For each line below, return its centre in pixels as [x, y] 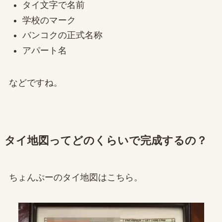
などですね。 [35, 83]
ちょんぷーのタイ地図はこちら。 [76, 177]
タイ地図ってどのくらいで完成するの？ [106, 140]
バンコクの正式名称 [62, 35]
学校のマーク [49, 20]
